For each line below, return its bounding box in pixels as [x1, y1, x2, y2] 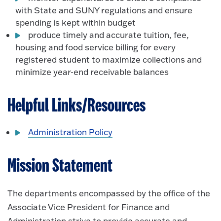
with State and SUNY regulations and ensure [15, 4, 193, 15]
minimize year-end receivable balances [15, 66, 169, 77]
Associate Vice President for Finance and [7, 202, 170, 213]
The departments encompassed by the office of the [7, 188, 210, 199]
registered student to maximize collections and [15, 54, 202, 65]
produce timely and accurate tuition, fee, [28, 29, 189, 40]
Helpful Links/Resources [7, 96, 146, 116]
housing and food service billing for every [15, 41, 176, 52]
